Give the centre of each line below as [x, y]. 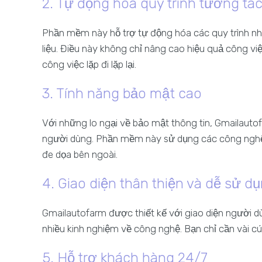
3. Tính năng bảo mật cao [122, 94]
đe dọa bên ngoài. [80, 154]
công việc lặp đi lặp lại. [89, 64]
